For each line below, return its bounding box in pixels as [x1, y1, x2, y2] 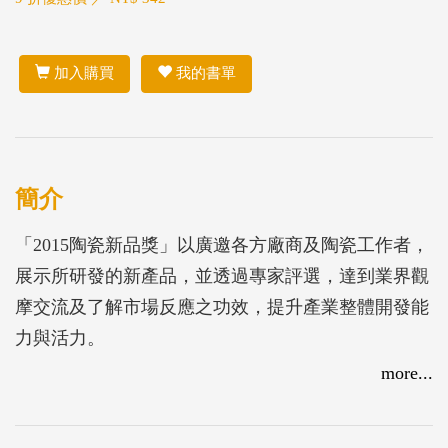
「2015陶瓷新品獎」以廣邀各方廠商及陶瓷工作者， [15, 234, 429, 255]
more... [381, 362, 433, 383]
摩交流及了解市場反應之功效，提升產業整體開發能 [15, 296, 429, 317]
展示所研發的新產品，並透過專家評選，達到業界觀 [15, 265, 429, 286]
